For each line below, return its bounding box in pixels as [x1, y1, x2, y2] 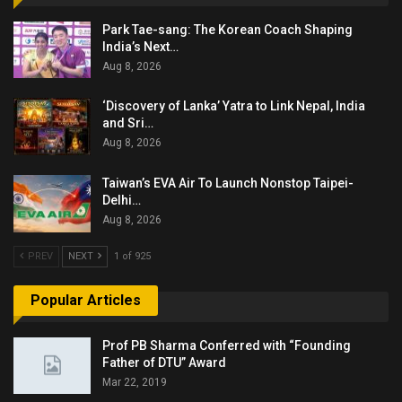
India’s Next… [102, 39, 179, 54]
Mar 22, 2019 [102, 375, 167, 389]
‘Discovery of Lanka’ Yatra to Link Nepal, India [102, 99, 365, 114]
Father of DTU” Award [102, 354, 226, 370]
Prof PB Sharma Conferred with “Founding [102, 337, 351, 353]
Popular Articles [31, 292, 141, 310]
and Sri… [102, 116, 153, 131]
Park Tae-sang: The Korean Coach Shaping [102, 22, 353, 37]
